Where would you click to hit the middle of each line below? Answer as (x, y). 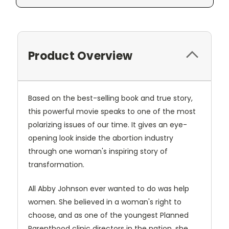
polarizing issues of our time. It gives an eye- (108, 124)
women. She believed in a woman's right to (105, 202)
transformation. (56, 164)
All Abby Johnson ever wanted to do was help (109, 188)
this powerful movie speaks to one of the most (112, 111)
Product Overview (80, 56)
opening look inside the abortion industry (101, 138)
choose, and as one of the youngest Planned (108, 215)
